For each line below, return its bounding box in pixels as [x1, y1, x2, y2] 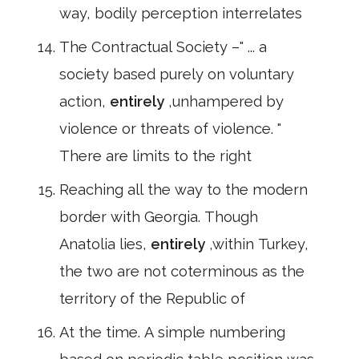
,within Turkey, [209, 236, 309, 252]
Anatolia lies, [59, 236, 151, 252]
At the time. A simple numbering [59, 324, 285, 341]
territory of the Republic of [59, 290, 245, 307]
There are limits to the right [59, 147, 252, 164]
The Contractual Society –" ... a [59, 38, 267, 55]
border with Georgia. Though [59, 208, 258, 225]
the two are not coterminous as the [59, 263, 305, 280]
